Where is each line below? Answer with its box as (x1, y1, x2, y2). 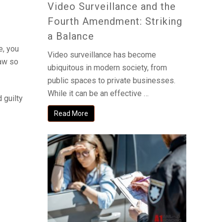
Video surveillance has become (48, 50, 156, 59)
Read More (54, 109, 88, 117)
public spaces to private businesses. (48, 75, 175, 85)
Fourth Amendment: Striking (48, 15, 182, 27)
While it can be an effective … (48, 88, 149, 98)
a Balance (48, 30, 94, 42)
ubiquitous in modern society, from (48, 62, 167, 72)
